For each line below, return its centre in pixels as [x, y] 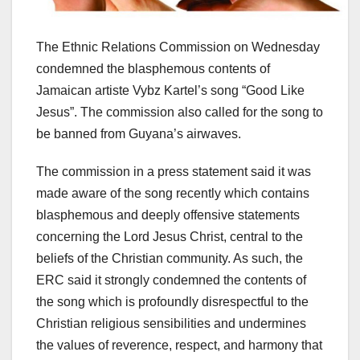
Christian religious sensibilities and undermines [171, 324]
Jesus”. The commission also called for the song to [180, 112]
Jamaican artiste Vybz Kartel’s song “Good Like [170, 91]
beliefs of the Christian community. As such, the [170, 259]
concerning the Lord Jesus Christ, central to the [170, 237]
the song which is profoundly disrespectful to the [172, 302]
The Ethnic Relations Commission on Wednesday [178, 47]
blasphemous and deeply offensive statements [168, 215]
